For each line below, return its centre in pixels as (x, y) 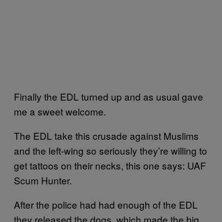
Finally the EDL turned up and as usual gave (109, 96)
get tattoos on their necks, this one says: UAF (110, 165)
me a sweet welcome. (60, 111)
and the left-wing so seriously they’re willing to (111, 150)
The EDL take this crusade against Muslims (106, 135)
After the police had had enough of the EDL (106, 204)
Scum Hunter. (43, 180)
